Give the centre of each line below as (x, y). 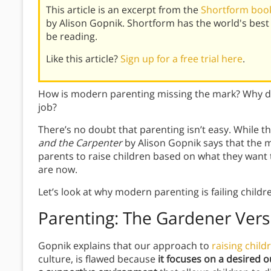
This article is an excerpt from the (123, 10)
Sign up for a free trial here (181, 59)
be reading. (72, 37)
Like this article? (83, 59)
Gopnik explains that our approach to (125, 246)
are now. (58, 170)
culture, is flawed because (98, 259)
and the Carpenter (80, 143)
